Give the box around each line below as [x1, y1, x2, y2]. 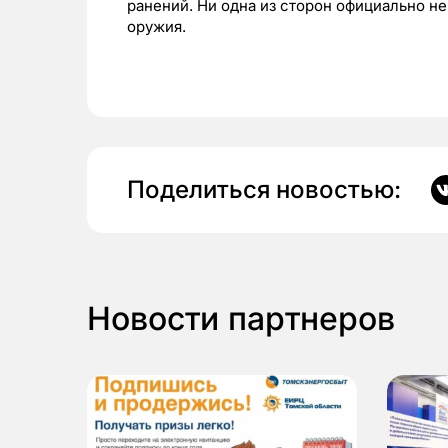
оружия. [127, 17, 186, 37]
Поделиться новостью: [127, 175, 401, 205]
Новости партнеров [87, 299, 395, 339]
